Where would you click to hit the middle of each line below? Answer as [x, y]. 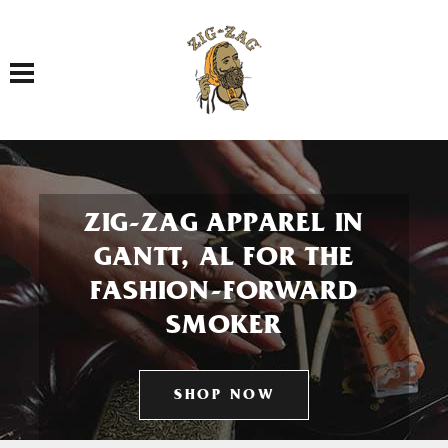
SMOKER [224, 328]
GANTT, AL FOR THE [224, 260]
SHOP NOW [224, 396]
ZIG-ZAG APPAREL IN [224, 226]
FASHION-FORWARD [224, 294]
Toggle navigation [54, 61]
